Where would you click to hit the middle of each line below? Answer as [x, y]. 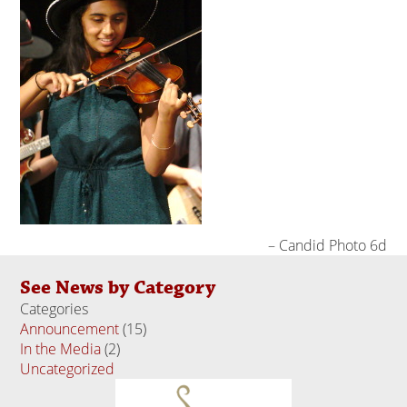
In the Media [61, 349]
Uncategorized [68, 369]
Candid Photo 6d [333, 246]
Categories [55, 309]
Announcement [70, 329]
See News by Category [118, 288]
